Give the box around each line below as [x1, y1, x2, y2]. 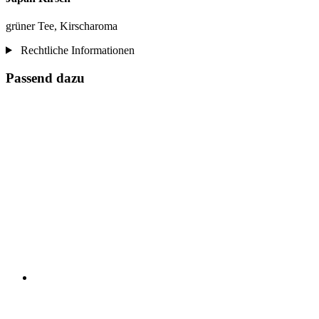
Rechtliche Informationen [17, 43, 135, 56]
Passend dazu [6, 70, 85, 85]
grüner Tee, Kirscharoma [6, 19, 117, 32]
